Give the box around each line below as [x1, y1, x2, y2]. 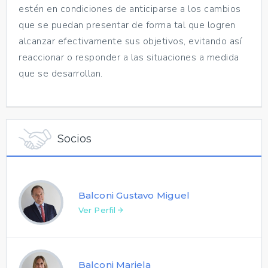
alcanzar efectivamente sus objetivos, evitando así [19, 34, 242, 48]
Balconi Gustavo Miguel [78, 189, 190, 201]
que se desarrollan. [19, 66, 103, 80]
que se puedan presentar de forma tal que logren [19, 18, 236, 32]
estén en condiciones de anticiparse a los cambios [19, 2, 241, 16]
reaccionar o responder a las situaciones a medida [19, 50, 239, 64]
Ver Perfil [78, 205, 118, 215]
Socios [57, 132, 92, 145]
